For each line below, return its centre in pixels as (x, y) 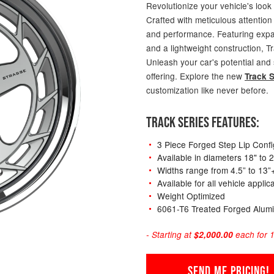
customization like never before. (207, 90)
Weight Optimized (191, 195)
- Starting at (170, 234)
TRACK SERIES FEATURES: (203, 122)
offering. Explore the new (195, 76)
